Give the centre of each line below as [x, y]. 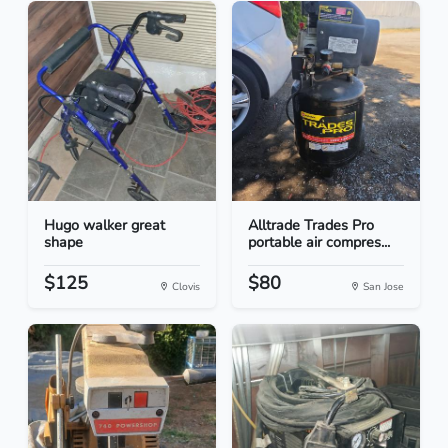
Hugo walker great [104, 225]
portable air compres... [319, 242]
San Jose [382, 287]
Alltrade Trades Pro [311, 225]
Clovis [184, 287]
